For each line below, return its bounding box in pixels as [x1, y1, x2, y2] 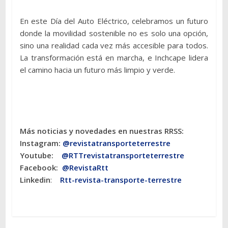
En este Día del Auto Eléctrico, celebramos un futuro [19, 15, 209, 26]
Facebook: [19, 162, 62, 173]
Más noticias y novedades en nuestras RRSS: [19, 125, 184, 136]
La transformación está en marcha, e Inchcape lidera [19, 52, 209, 63]
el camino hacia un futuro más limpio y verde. [19, 64, 175, 75]
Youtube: [19, 150, 62, 160]
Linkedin [19, 174, 50, 185]
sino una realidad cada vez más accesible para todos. [19, 40, 209, 50]
